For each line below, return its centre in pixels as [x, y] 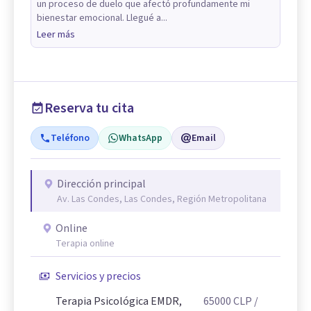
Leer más [56, 35]
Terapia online [85, 244]
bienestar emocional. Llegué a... [102, 18]
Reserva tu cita [89, 108]
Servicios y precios [98, 276]
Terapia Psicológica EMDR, [119, 301]
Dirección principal [101, 184]
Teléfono [70, 138]
